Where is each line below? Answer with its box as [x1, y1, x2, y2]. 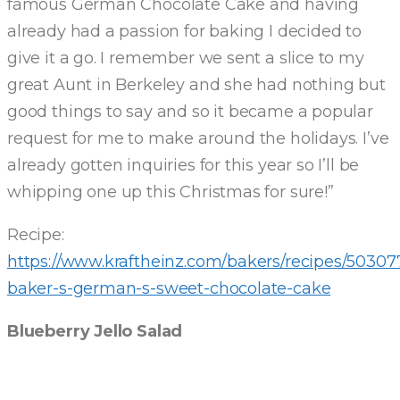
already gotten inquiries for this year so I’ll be [7, 155, 360, 175]
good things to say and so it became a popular [7, 102, 373, 121]
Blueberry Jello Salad [7, 321, 183, 341]
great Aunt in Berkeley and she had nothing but [7, 75, 386, 95]
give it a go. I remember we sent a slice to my [7, 48, 364, 68]
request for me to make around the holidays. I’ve [7, 129, 389, 148]
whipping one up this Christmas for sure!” [7, 182, 334, 202]
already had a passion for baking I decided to [7, 21, 362, 41]
